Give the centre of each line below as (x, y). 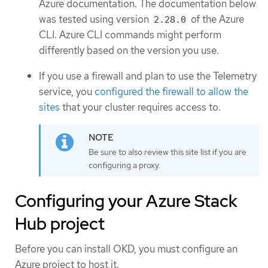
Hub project (60, 224)
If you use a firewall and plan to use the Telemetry (148, 76)
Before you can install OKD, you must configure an (126, 249)
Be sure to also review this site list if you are (167, 152)
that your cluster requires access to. (140, 107)
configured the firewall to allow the (171, 91)
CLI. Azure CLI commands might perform (130, 35)
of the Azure (216, 19)
